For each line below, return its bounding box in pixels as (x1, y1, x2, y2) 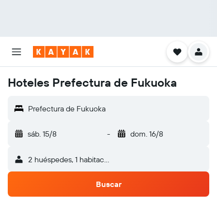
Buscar (95, 179, 122, 189)
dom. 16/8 (130, 129, 163, 139)
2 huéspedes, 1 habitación (28, 155, 114, 164)
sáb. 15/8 (28, 129, 57, 139)
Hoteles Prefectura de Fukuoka (8, 75, 177, 90)
